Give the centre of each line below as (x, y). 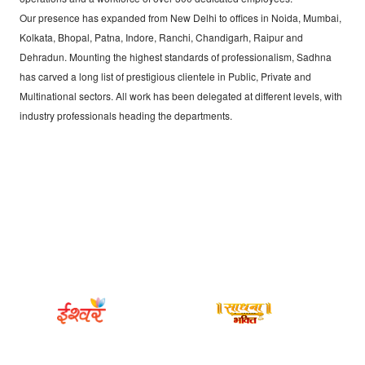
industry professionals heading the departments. (126, 115)
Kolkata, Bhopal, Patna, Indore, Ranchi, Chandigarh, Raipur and (161, 37)
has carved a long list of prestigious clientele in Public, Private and (165, 76)
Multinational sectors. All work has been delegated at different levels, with (181, 96)
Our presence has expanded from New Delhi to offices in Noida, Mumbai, (180, 18)
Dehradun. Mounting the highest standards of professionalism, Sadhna (176, 57)
